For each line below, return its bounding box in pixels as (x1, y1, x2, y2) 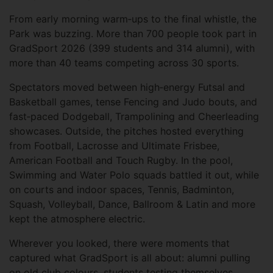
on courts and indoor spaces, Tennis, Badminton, (9, 183, 234, 196)
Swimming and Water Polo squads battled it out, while (9, 169, 259, 181)
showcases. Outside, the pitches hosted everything (9, 125, 244, 137)
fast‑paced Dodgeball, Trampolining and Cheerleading (9, 110, 259, 122)
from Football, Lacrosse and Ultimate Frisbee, (9, 140, 219, 152)
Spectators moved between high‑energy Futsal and (9, 81, 245, 93)
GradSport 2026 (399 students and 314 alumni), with (9, 42, 255, 54)
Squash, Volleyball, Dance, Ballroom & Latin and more (9, 198, 255, 210)
